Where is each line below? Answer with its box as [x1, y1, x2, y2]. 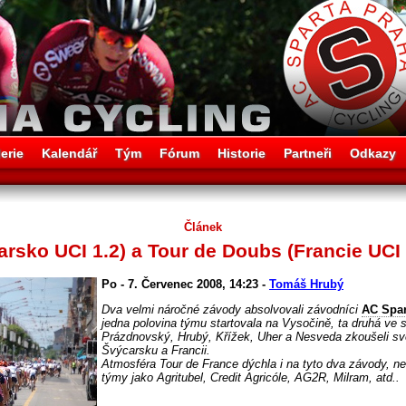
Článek [184, 220, 222, 234]
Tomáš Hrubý [269, 277, 343, 292]
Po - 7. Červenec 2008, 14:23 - [101, 277, 269, 292]
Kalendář [42, 146, 97, 160]
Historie [217, 146, 266, 160]
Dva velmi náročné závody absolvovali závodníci [101, 303, 362, 317]
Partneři [284, 146, 332, 160]
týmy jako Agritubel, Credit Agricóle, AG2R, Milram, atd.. [101, 371, 400, 385]
